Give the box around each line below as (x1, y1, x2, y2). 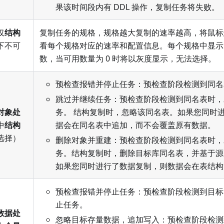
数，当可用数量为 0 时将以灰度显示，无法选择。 (39, 53, 216, 64)
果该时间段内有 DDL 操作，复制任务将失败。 (55, 1, 219, 13)
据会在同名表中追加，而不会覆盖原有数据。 (55, 119, 215, 131)
